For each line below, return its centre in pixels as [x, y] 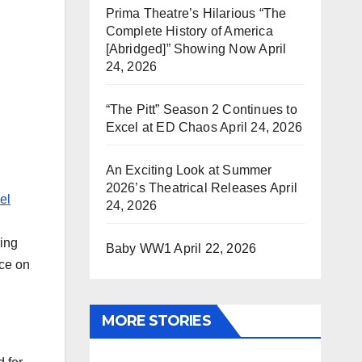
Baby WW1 [139, 248]
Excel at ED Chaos [161, 127]
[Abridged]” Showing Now [181, 49]
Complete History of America [189, 31]
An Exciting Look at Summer [189, 170]
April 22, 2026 [215, 248]
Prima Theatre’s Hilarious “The [196, 13]
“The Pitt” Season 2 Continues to [201, 109]
